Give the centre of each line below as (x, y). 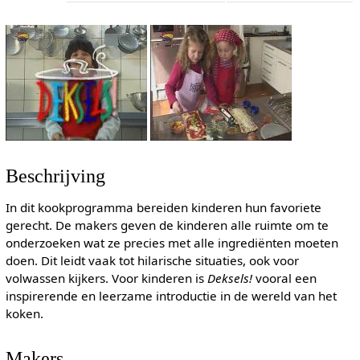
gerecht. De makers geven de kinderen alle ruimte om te (167, 225)
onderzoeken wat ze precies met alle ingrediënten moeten (172, 243)
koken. (24, 314)
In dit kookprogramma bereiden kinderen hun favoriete (163, 208)
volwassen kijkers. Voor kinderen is (106, 278)
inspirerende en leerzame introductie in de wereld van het (171, 296)
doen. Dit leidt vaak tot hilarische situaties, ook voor (152, 261)
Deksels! (229, 278)
